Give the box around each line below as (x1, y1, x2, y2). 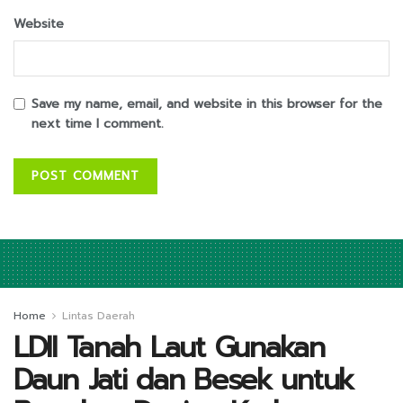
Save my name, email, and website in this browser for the (31, 94, 382, 113)
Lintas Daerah (62, 307, 135, 324)
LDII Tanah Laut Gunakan (13, 325, 325, 370)
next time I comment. (31, 113, 164, 133)
